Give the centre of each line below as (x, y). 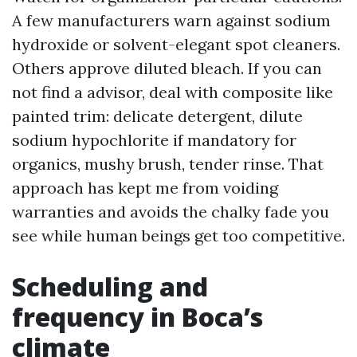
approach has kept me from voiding (145, 188)
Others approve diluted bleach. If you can (167, 68)
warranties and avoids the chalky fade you (171, 212)
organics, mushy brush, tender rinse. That (168, 164)
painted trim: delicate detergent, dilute (157, 116)
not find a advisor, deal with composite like (173, 92)
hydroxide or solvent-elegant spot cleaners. (176, 44)
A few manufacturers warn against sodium (171, 20)
